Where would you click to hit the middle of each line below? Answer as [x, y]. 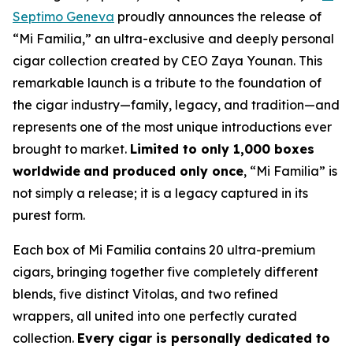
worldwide [46, 171]
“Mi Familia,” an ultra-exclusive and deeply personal [173, 39]
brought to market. [71, 149]
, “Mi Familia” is [290, 171]
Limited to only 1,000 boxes [222, 149]
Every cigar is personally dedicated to [204, 338]
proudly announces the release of [218, 17]
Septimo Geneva [63, 17]
